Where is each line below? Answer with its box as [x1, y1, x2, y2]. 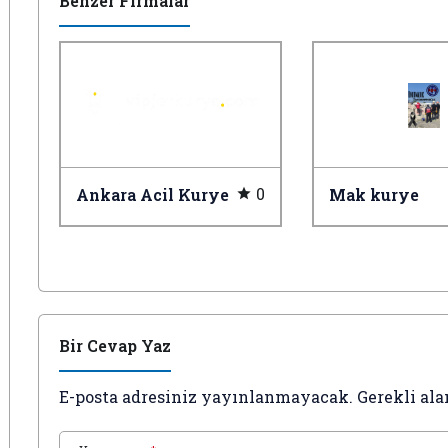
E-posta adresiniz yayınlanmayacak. [59, 386, 353, 407]
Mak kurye [329, 184, 420, 205]
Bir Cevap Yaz [59, 335, 171, 356]
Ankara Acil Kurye [76, 184, 229, 205]
